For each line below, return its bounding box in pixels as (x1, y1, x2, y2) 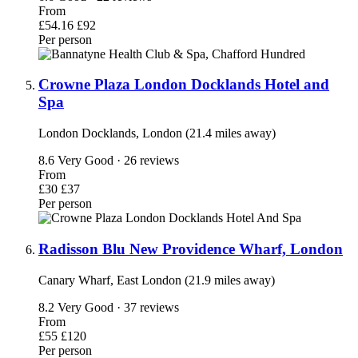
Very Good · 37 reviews (58, 300, 179, 314)
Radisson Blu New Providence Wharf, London (38, 240, 343, 257)
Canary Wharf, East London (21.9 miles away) (38, 272, 275, 287)
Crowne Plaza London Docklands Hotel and (38, 76, 329, 93)
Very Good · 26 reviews (58, 153, 179, 168)
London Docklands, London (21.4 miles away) (38, 126, 276, 141)
